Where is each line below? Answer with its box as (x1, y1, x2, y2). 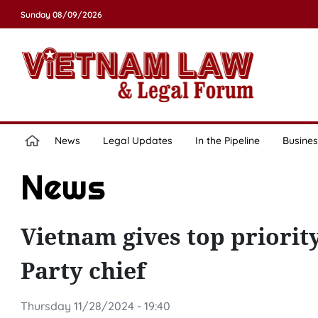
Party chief (20, 255, 146, 285)
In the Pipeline (194, 134, 260, 147)
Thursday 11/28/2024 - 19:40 (20, 299, 170, 313)
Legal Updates (102, 134, 172, 147)
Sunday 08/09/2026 (20, 9, 102, 20)
